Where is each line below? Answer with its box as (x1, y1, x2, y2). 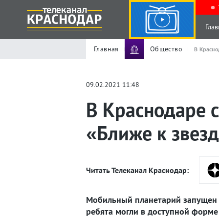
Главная (94, 44, 119, 53)
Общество (150, 44, 183, 53)
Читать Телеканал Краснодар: (86, 165, 189, 175)
